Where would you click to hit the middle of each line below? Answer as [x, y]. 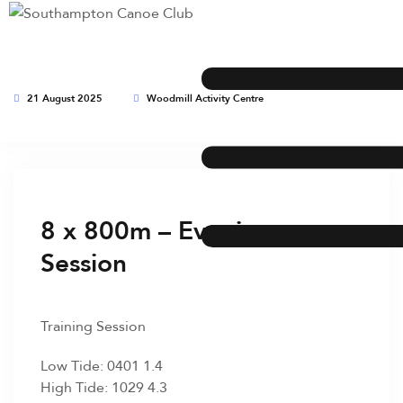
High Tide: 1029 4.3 [104, 387]
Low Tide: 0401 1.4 [102, 365]
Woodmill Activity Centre [204, 98]
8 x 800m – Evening [157, 230]
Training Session [93, 326]
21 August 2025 [63, 98]
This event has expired [86, 118]
